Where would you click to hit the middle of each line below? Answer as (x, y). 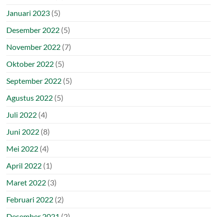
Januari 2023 (28, 13)
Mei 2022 (23, 148)
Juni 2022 (23, 131)
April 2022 (24, 165)
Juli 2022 (22, 114)
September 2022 (34, 80)
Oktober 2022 (30, 63)
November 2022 (34, 46)
